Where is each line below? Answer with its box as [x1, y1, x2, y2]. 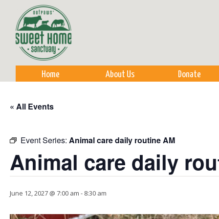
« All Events [10, 101, 54, 112]
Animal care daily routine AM [69, 134, 175, 146]
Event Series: [21, 134, 69, 146]
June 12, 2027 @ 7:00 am [10, 189, 79, 197]
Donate [177, 70, 201, 79]
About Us [105, 70, 134, 79]
